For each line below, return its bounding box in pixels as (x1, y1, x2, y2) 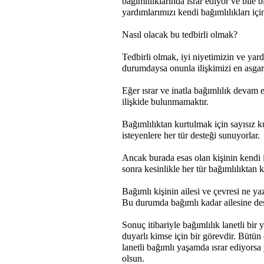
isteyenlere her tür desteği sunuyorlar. (122, 130, 260, 140)
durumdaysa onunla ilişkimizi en (122, 63, 245, 73)
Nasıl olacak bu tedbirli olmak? (122, 29, 237, 39)
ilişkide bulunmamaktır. (122, 97, 209, 107)
